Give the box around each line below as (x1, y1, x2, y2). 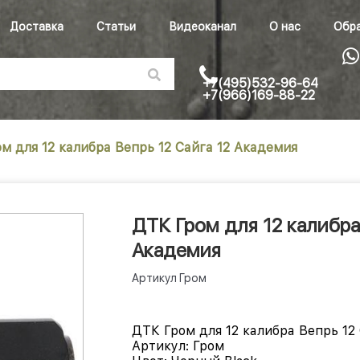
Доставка (10, 20, 63, 33)
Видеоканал (169, 20, 236, 33)
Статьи (96, 20, 136, 33)
